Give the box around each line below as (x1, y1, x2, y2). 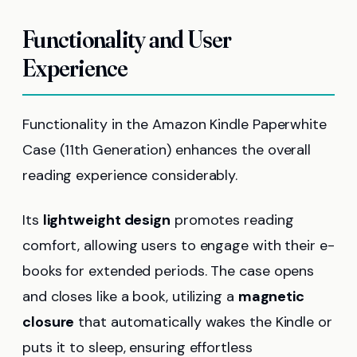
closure (22, 312, 75, 331)
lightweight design (42, 210, 171, 229)
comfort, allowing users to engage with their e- (22, 235, 335, 255)
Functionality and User (22, 24, 232, 54)
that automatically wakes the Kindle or (74, 312, 332, 331)
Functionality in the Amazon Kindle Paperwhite (22, 114, 327, 134)
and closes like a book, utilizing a (22, 286, 238, 306)
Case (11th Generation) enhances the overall (22, 139, 312, 159)
